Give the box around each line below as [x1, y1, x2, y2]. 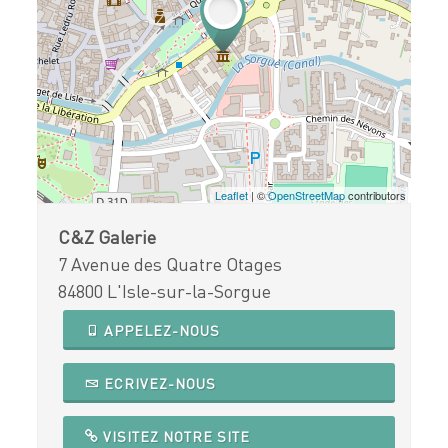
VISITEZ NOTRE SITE [99, 428, 251, 446]
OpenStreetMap [267, 187, 345, 204]
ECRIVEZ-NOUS [100, 375, 217, 393]
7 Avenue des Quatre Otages [58, 253, 283, 276]
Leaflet [214, 187, 248, 204]
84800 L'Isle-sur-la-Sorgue [58, 280, 272, 303]
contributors [344, 187, 406, 204]
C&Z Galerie [58, 226, 157, 249]
